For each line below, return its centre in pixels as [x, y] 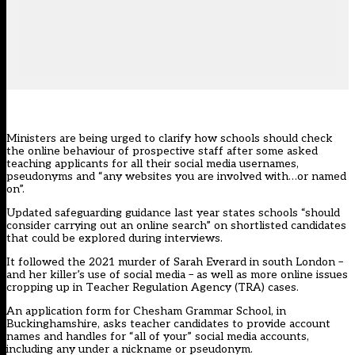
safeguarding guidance [113, 213]
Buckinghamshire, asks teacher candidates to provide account [168, 324]
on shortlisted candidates [279, 226]
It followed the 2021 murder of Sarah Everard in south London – [175, 262]
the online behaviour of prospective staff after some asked [162, 151]
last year [197, 213]
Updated [31, 213]
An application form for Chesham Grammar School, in [146, 311]
